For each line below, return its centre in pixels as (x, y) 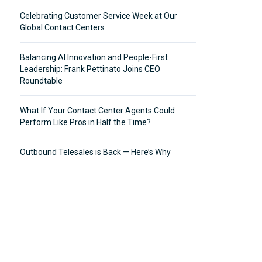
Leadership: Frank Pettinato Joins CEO (90, 69)
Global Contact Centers (62, 27)
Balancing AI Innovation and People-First (94, 57)
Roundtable (41, 81)
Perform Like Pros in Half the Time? (85, 122)
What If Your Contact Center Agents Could (97, 111)
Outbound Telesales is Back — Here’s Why (95, 152)
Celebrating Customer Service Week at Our (99, 16)
